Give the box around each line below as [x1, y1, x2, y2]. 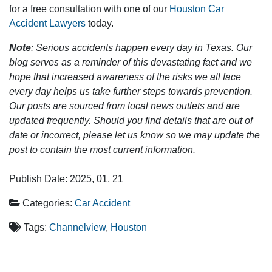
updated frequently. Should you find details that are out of [9, 115, 253, 126]
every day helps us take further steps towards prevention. [9, 86, 253, 97]
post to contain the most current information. [9, 144, 195, 155]
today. [86, 18, 114, 29]
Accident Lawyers [9, 18, 86, 29]
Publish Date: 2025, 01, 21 [9, 174, 123, 184]
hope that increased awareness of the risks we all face [9, 72, 241, 82]
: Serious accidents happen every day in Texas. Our [31, 42, 252, 53]
